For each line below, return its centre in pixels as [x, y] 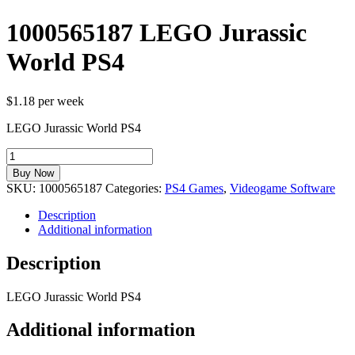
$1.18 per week [45, 101]
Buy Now [33, 173]
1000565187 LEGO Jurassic [157, 33]
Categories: [135, 188]
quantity [26, 225]
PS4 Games [194, 188]
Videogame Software [282, 188]
